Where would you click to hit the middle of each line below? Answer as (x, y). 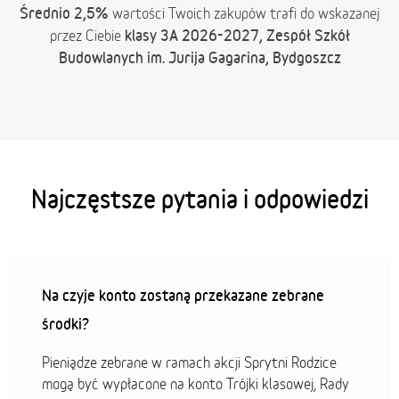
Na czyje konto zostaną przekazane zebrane (183, 295)
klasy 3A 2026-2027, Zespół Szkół (237, 35)
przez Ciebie (87, 36)
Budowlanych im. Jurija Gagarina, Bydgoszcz (199, 57)
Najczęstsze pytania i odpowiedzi (199, 199)
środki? (65, 324)
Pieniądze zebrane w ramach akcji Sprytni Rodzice (189, 363)
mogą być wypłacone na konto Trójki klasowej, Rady (195, 384)
